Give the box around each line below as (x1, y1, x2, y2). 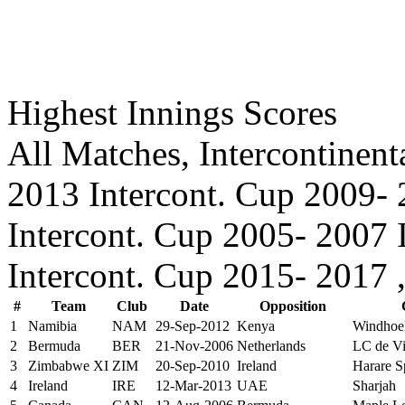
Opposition (259, 298, 326, 314)
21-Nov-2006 (155, 338, 233, 353)
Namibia (28, 318, 77, 334)
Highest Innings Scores (7, 93, 337, 132)
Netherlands (237, 338, 306, 353)
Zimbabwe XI (28, 358, 108, 373)
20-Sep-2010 (155, 358, 230, 373)
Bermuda (28, 338, 80, 353)
